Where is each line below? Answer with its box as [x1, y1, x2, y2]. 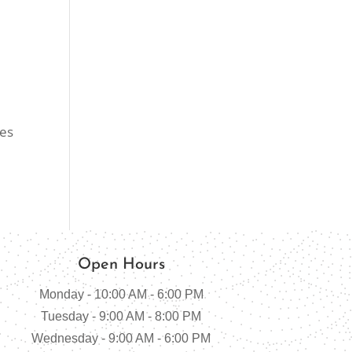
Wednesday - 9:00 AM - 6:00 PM [31, 331, 211, 345]
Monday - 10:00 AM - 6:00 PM [38, 287, 203, 301]
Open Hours [77, 256, 165, 273]
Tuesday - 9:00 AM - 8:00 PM [41, 309, 202, 323]
